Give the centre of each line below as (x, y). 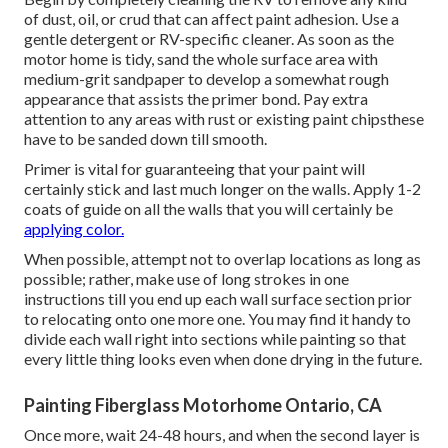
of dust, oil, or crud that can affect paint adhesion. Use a (211, 19)
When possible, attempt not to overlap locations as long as (222, 259)
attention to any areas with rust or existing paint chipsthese (224, 119)
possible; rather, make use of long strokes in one (186, 279)
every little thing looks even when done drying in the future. (223, 359)
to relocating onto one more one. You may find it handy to (217, 319)
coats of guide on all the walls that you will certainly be (208, 209)
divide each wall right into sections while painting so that (215, 339)
